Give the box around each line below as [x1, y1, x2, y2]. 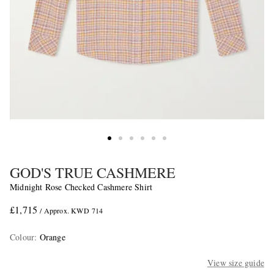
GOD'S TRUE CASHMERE [10, 162, 176, 182]
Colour [10, 231, 35, 243]
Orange [39, 231, 65, 243]
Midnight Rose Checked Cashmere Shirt [10, 180, 153, 193]
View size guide [207, 256, 264, 268]
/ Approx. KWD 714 [40, 205, 103, 215]
